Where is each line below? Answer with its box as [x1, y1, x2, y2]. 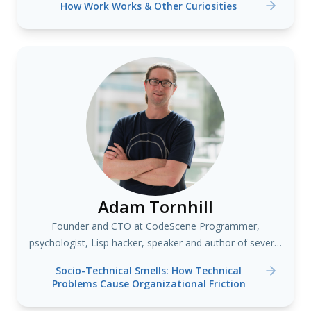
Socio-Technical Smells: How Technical [56, 264, 242, 277]
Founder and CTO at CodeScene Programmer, [51, 219, 260, 233]
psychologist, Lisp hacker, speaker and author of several [29, 236, 282, 249]
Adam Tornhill [98, 195, 213, 218]
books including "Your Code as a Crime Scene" [51, 253, 260, 266]
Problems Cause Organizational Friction [51, 277, 246, 290]
